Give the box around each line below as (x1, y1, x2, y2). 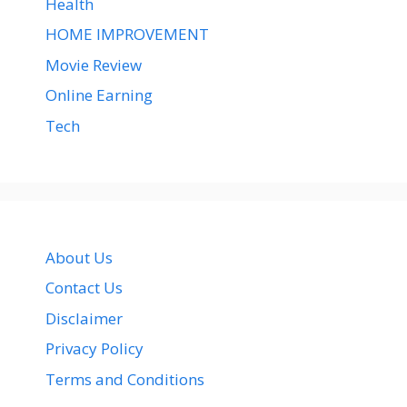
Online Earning (45, 84, 153, 106)
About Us (45, 246, 113, 268)
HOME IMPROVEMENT (45, 24, 209, 45)
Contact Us (45, 277, 123, 299)
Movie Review (45, 54, 142, 75)
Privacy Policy (45, 338, 144, 360)
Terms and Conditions (45, 368, 204, 390)
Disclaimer (45, 307, 123, 329)
